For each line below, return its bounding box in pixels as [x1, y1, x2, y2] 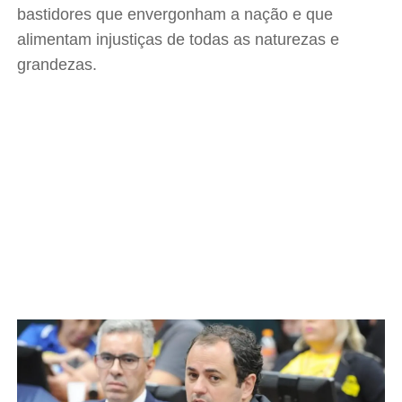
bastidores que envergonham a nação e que [17, 5, 334, 23]
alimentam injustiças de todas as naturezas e [17, 31, 340, 48]
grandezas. [17, 56, 98, 74]
